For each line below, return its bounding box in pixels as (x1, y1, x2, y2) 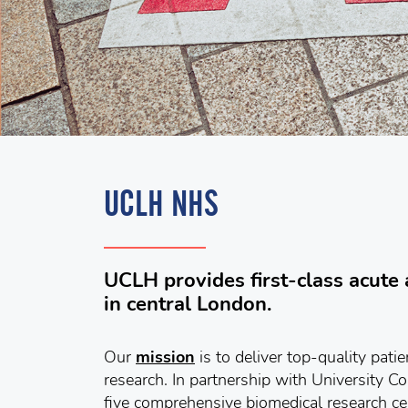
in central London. (104, 291, 271, 318)
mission (136, 346, 195, 368)
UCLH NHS (104, 183, 219, 224)
